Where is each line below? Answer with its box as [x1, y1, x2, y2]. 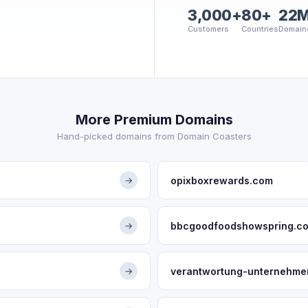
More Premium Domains [75, 111, 233, 128]
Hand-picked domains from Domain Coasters [56, 131, 252, 142]
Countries [241, 24, 278, 34]
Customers [188, 24, 229, 34]
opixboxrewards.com [170, 174, 273, 186]
